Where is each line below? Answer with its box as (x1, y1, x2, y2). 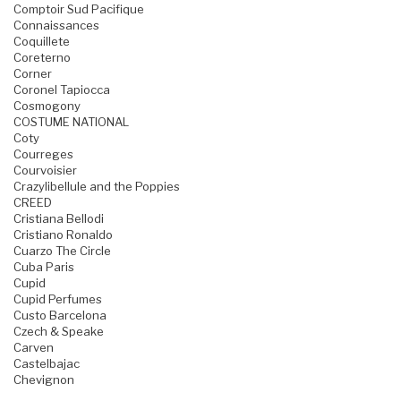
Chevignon (13, 372, 74, 388)
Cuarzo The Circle (13, 243, 111, 259)
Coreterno (13, 50, 71, 65)
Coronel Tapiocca (13, 82, 110, 98)
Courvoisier (13, 163, 77, 178)
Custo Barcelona (13, 308, 107, 323)
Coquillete (13, 34, 70, 49)
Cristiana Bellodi (13, 211, 104, 226)
